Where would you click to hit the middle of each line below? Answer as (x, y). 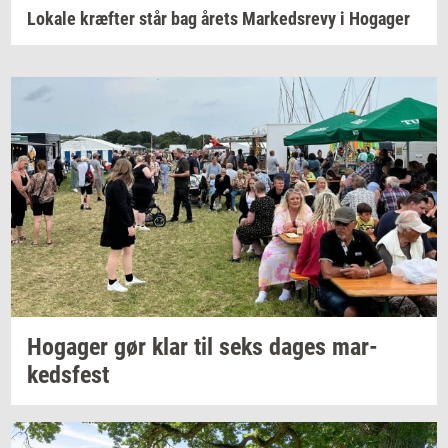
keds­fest (68, 374)
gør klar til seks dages (220, 346)
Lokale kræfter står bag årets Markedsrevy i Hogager (218, 19)
